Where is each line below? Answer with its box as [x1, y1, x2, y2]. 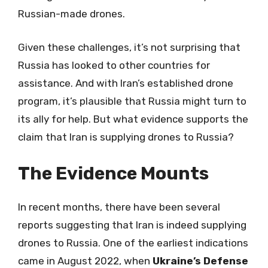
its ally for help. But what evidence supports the [18, 112, 248, 125]
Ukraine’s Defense [153, 255, 248, 267]
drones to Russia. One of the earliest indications [18, 237, 248, 249]
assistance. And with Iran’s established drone [18, 77, 233, 89]
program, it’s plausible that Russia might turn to [18, 95, 246, 107]
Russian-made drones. [18, 8, 125, 20]
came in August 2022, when [18, 255, 153, 267]
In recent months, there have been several [18, 201, 220, 213]
